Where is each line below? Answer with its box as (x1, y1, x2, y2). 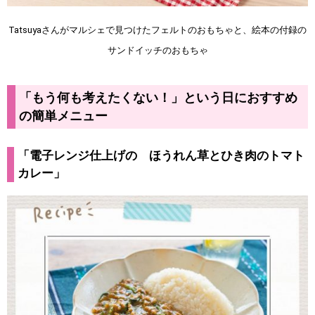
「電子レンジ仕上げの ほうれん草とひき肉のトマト (18, 148, 304, 162)
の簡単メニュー (19, 109, 108, 124)
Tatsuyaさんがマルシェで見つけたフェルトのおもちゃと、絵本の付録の (8, 25, 307, 36)
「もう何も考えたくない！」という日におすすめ (19, 91, 297, 105)
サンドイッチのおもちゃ (107, 45, 208, 56)
